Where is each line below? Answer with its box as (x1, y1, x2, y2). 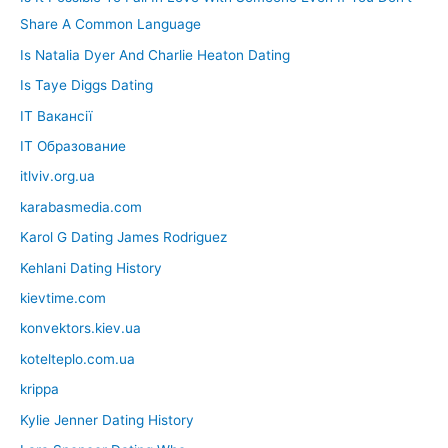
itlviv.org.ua (20, 168, 95, 185)
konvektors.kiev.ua (20, 320, 141, 337)
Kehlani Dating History (20, 259, 162, 276)
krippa (20, 381, 59, 398)
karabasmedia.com (20, 198, 142, 215)
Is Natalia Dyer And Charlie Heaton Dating (20, 46, 290, 63)
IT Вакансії (20, 107, 92, 124)
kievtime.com (20, 289, 106, 306)
